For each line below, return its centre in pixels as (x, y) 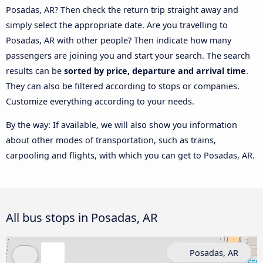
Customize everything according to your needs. (100, 101)
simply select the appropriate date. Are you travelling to (117, 25)
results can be (35, 70)
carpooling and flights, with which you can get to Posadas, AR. (130, 156)
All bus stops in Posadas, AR (82, 218)
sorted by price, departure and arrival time (155, 70)
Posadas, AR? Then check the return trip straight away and (122, 9)
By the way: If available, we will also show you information (122, 125)
